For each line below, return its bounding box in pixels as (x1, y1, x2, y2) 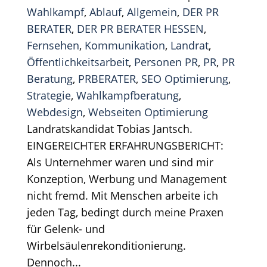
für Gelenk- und (26, 221, 105, 236)
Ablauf (89, 4, 122, 19)
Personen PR (133, 54, 198, 69)
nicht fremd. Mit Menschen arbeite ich (26, 188, 218, 203)
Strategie (26, 88, 71, 103)
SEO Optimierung (141, 71, 228, 86)
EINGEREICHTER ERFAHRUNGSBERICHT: (26, 138, 223, 153)
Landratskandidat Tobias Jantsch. (26, 121, 193, 136)
